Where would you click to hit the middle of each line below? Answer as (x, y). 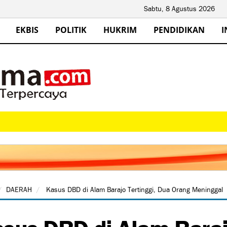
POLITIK (71, 30)
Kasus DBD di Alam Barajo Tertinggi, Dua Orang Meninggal (134, 190)
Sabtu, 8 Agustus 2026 (179, 9)
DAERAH (19, 190)
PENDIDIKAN (179, 30)
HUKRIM (120, 30)
